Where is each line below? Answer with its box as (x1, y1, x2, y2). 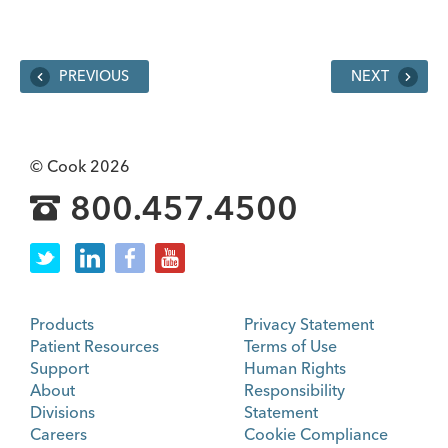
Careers (30, 423, 87, 444)
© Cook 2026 (30, 155, 130, 176)
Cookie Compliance (244, 423, 388, 444)
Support (30, 357, 89, 378)
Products (30, 313, 94, 334)
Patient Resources (30, 335, 159, 356)
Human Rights (244, 357, 346, 378)
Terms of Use (244, 335, 337, 356)
